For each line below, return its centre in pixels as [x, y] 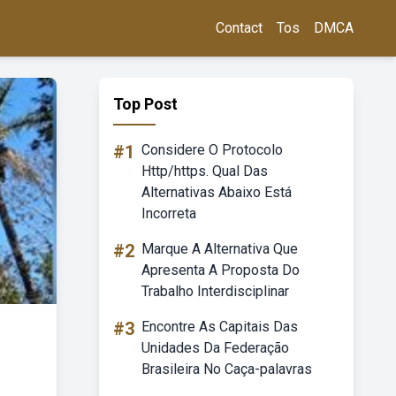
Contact [239, 28]
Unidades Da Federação [215, 348]
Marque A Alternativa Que [220, 249]
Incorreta [169, 213]
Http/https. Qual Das [205, 171]
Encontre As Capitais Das [220, 327]
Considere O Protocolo [212, 150]
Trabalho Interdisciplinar [215, 291]
